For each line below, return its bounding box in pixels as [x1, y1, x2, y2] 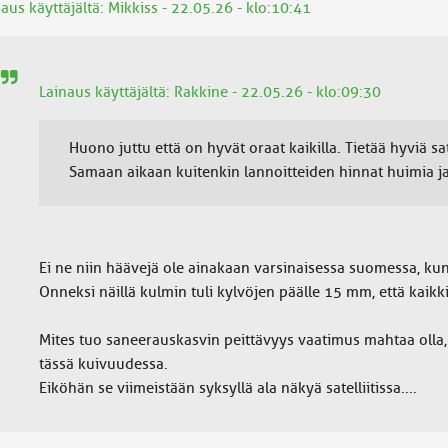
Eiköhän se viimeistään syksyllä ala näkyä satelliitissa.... [38, 379, 417, 397]
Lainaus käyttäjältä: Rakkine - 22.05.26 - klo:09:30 [38, 83, 381, 101]
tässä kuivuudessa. [38, 355, 168, 373]
